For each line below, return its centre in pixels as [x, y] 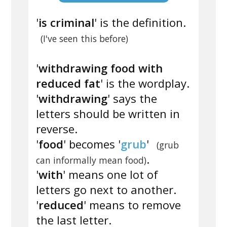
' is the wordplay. [145, 83]
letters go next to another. [106, 190]
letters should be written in [108, 114]
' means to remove [132, 205]
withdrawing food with [101, 68]
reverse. [57, 129]
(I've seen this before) [84, 39]
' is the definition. [140, 23]
